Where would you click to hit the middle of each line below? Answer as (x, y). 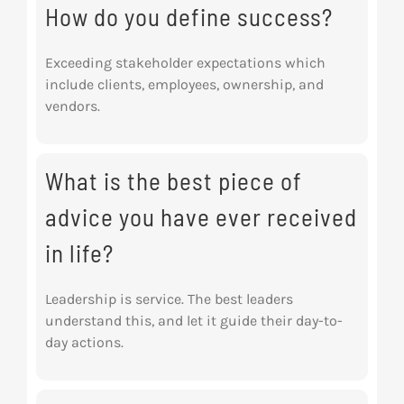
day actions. (84, 343)
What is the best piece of (173, 181)
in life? (79, 253)
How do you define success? (188, 17)
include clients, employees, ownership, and (184, 85)
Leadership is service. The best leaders (169, 299)
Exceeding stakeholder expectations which (185, 63)
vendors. (72, 106)
